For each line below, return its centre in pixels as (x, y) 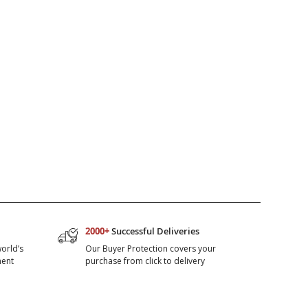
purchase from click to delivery (145, 261)
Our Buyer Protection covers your (151, 249)
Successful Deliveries (155, 231)
